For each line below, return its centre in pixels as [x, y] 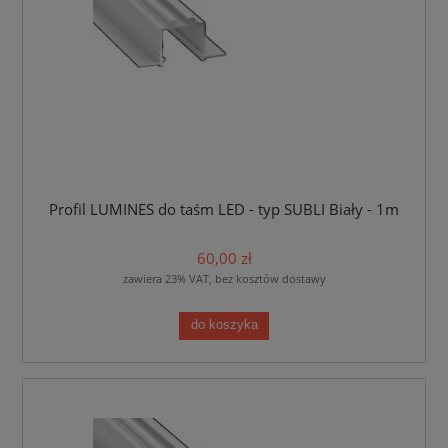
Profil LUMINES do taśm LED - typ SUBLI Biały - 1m [224, 210]
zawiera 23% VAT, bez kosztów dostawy [224, 278]
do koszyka [224, 325]
